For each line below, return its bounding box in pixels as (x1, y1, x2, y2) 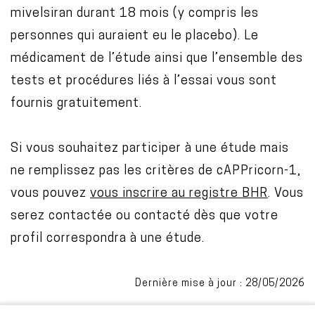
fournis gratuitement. (11, 97, 146, 110)
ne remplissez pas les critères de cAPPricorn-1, (11, 165, 301, 178)
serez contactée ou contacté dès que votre (11, 210, 278, 223)
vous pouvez (11, 187, 90, 200)
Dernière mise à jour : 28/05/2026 (135, 278, 304, 289)
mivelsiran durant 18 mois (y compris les (11, 7, 259, 20)
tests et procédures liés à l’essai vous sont (11, 75, 277, 88)
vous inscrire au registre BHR (90, 187, 268, 200)
